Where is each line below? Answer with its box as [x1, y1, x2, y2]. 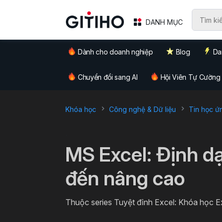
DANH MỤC [146, 17, 183, 26]
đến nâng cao [65, 166, 185, 190]
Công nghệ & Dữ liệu [109, 105, 176, 113]
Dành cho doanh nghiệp [78, 48, 153, 56]
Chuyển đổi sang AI [78, 73, 138, 82]
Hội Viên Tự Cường [160, 73, 221, 82]
